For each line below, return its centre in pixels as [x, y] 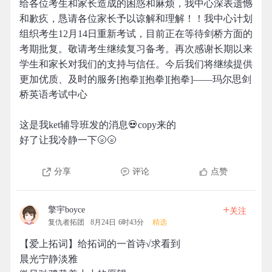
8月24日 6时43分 [117, 222]
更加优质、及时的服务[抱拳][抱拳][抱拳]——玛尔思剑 [135, 79]
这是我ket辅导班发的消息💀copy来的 [98, 125]
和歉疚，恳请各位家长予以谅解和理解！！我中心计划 [136, 19]
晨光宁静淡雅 [49, 259]
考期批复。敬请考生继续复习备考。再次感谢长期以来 [136, 49]
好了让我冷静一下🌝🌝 [68, 140]
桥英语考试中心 [53, 94]
